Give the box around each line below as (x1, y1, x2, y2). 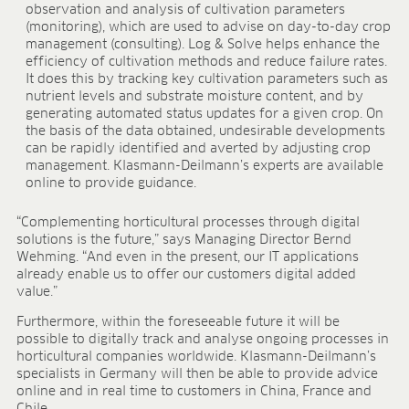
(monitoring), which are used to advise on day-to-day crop (25, 21, 391, 35)
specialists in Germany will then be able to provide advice (16, 367, 378, 381)
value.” (16, 285, 58, 299)
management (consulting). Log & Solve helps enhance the (25, 38, 380, 52)
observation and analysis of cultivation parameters (25, 4, 345, 17)
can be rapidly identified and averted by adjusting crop (25, 142, 371, 156)
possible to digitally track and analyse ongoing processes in (16, 332, 389, 346)
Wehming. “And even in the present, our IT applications (16, 250, 359, 264)
